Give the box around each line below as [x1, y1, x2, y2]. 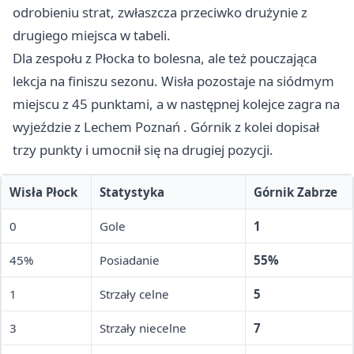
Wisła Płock [9, 184, 77, 201]
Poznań [135, 118, 180, 137]
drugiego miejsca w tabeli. [13, 26, 171, 45]
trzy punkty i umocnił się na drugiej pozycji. [13, 141, 273, 160]
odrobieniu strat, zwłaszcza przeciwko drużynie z [13, 3, 307, 22]
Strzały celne [100, 286, 169, 303]
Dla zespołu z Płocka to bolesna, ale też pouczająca [13, 49, 317, 68]
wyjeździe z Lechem [13, 118, 135, 137]
